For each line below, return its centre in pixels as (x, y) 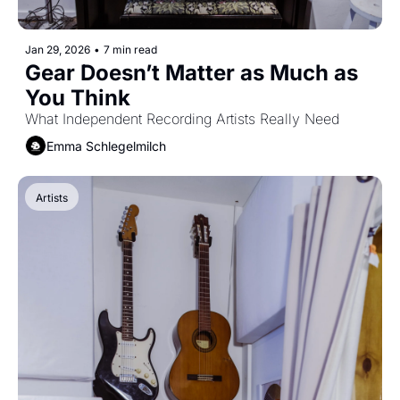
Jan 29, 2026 (58, 50)
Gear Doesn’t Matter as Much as (192, 73)
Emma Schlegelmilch (106, 146)
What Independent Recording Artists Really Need (182, 119)
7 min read (130, 50)
